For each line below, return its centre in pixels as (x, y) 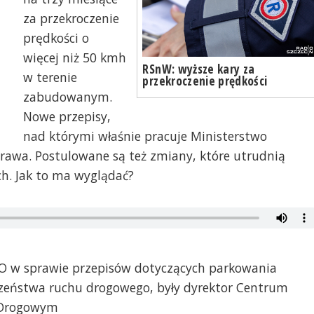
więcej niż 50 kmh (74, 58)
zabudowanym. (67, 97)
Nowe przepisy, (67, 117)
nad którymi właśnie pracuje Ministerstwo (145, 136)
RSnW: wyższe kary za (199, 68)
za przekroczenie (71, 19)
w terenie (50, 77)
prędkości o (56, 38)
